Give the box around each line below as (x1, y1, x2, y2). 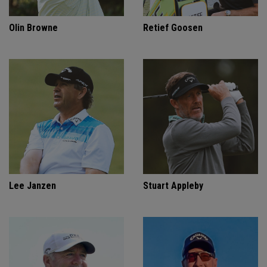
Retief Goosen (143, 22, 203, 33)
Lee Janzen (9, 180, 56, 191)
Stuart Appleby (143, 180, 203, 191)
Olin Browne (9, 22, 58, 33)
